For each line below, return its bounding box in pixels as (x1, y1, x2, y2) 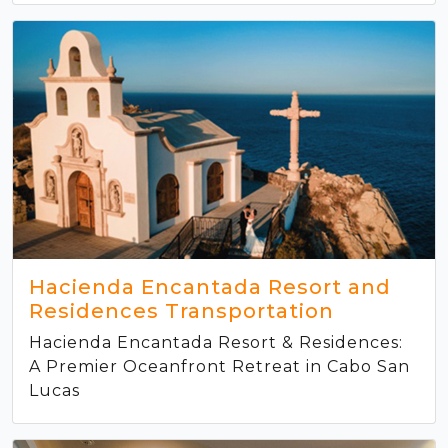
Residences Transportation (29, 298, 334, 323)
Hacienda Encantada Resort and (29, 274, 391, 299)
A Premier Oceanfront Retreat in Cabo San (29, 356, 410, 376)
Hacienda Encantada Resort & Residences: (29, 332, 403, 352)
